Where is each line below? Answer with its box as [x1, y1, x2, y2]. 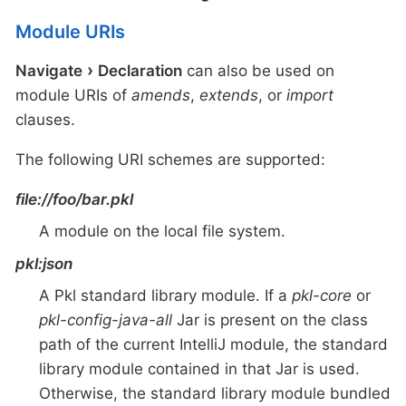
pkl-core [291, 286, 352, 305]
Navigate [15, 61, 82, 80]
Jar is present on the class [171, 311, 368, 330]
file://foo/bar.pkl [15, 189, 133, 208]
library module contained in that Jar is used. [38, 360, 360, 379]
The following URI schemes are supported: [15, 150, 325, 169]
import [286, 85, 333, 104]
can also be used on [182, 61, 334, 80]
